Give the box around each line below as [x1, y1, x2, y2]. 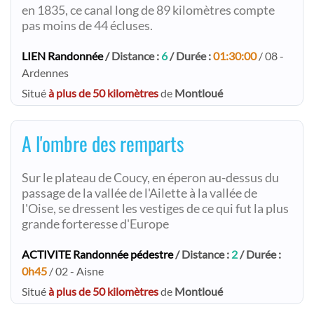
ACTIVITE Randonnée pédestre [22, 247, 173, 261]
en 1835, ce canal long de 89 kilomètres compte [22, 3, 275, 18]
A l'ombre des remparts [22, 129, 184, 158]
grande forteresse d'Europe [22, 217, 169, 231]
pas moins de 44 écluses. [22, 18, 153, 33]
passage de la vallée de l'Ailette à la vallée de [22, 186, 257, 200]
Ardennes [22, 66, 69, 79]
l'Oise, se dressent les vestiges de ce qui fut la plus [22, 201, 289, 216]
